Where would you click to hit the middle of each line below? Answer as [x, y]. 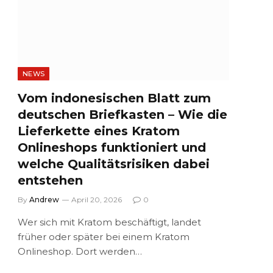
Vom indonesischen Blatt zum [114, 98]
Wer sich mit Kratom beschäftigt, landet [109, 222]
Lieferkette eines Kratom [99, 131]
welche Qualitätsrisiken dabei [114, 164]
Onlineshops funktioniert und [112, 148]
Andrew [44, 200]
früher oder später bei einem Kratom [104, 237]
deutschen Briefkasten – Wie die [122, 115]
